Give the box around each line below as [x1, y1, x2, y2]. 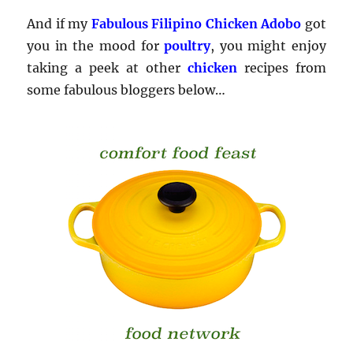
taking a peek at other [27, 59, 188, 76]
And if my [27, 15, 88, 32]
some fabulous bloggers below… [27, 81, 226, 98]
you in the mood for [27, 37, 159, 54]
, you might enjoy [210, 37, 326, 54]
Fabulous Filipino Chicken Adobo [91, 15, 302, 32]
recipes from [243, 59, 326, 76]
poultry [164, 37, 211, 54]
